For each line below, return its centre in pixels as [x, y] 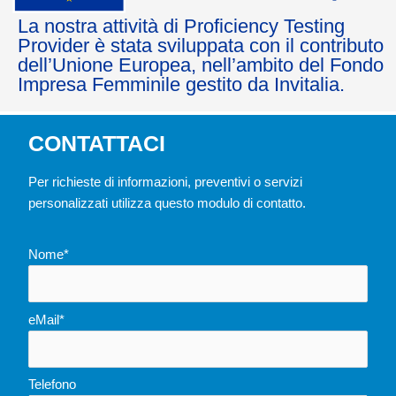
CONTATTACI [97, 144]
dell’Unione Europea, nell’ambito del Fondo [201, 65]
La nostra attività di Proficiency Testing [181, 26]
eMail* [46, 320]
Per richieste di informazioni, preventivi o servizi [165, 183]
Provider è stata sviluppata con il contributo [201, 45]
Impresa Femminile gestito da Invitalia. [181, 84]
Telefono [52, 385]
